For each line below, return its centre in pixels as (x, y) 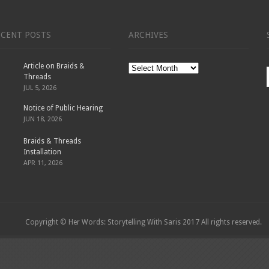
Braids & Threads (52, 141)
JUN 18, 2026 (43, 119)
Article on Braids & (54, 66)
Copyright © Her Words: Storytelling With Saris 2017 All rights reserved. (144, 222)
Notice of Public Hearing (63, 108)
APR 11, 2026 (43, 163)
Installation (42, 152)
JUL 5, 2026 (40, 88)
